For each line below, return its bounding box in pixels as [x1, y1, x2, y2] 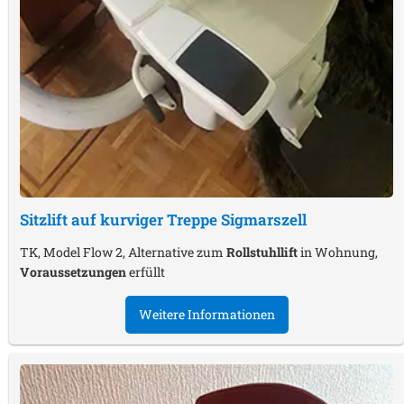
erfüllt [126, 263, 165, 281]
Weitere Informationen [138, 306, 275, 324]
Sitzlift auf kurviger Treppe [20, 209, 221, 231]
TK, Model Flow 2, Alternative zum [20, 243, 226, 262]
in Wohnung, [298, 243, 378, 262]
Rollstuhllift [226, 243, 298, 262]
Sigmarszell [221, 209, 307, 231]
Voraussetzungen [20, 263, 126, 281]
